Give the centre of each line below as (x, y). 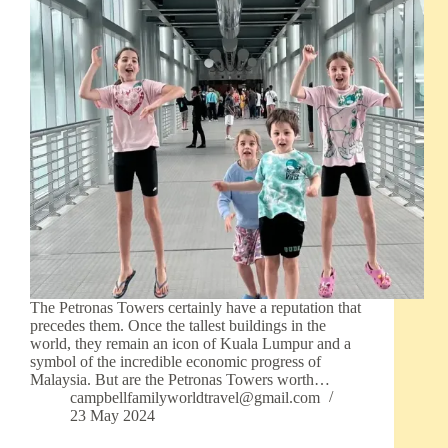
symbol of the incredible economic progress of (175, 362)
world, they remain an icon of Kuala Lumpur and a (190, 344)
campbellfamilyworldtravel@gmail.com (195, 398)
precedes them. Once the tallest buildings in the (178, 326)
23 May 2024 (112, 416)
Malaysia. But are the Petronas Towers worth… (180, 380)
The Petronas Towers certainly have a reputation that (195, 308)
